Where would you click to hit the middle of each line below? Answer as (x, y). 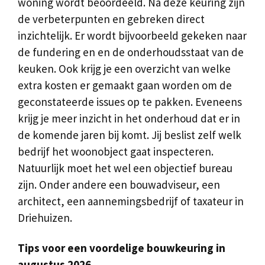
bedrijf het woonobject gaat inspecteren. (116, 151)
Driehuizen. (45, 217)
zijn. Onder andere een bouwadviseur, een (119, 184)
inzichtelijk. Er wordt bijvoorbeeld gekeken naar (132, 35)
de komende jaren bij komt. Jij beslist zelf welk (130, 135)
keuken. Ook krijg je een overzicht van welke (124, 68)
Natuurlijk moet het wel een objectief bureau (125, 168)
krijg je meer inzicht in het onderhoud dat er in (129, 118)
